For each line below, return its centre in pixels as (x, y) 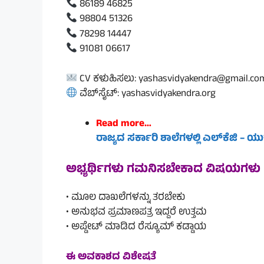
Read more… (124, 124)
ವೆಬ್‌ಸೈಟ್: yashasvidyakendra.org (147, 95)
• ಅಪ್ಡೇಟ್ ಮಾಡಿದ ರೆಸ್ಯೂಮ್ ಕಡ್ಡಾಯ (136, 228)
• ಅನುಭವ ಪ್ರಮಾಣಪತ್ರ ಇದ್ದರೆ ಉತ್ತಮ (136, 213)
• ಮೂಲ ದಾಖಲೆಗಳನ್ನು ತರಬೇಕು (126, 198)
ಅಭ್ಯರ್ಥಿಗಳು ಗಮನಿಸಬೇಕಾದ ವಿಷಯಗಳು (163, 170)
